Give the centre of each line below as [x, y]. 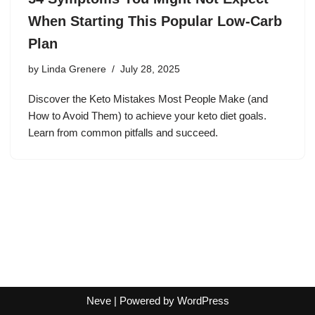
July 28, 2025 [150, 69]
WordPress [203, 301]
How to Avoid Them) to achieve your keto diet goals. [147, 115]
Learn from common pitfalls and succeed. [123, 132]
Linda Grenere [74, 69]
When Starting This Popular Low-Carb [155, 21]
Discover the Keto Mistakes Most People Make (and [148, 98]
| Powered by [144, 301]
